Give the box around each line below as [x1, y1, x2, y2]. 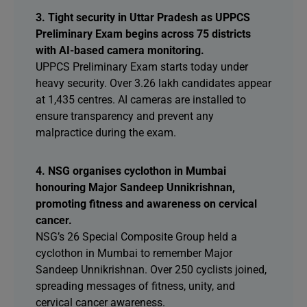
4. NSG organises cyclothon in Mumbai [36, 164, 226, 177]
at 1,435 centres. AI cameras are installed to [36, 93, 246, 106]
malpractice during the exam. [36, 126, 176, 139]
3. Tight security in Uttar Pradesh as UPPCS [36, 11, 250, 24]
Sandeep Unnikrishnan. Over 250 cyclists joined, [36, 263, 267, 276]
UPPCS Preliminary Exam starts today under [36, 60, 248, 73]
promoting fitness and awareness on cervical [36, 197, 257, 210]
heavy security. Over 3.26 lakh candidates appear [36, 77, 271, 90]
